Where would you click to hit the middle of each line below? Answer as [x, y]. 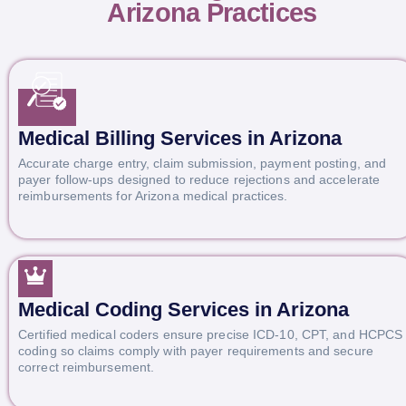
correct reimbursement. [87, 367]
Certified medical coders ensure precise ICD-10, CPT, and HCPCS [211, 334]
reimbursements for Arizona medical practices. [153, 195]
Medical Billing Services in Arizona [180, 139]
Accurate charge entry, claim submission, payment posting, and [203, 163]
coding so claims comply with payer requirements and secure [196, 350]
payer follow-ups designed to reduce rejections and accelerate [199, 179]
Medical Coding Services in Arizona [184, 310]
